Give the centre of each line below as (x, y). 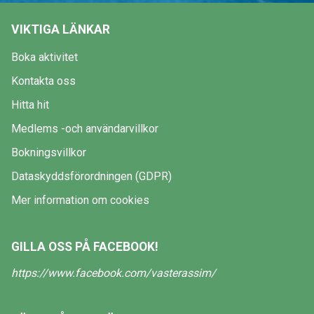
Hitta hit (30, 105)
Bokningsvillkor (49, 152)
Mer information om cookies (80, 200)
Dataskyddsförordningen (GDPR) (91, 176)
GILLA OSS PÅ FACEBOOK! (85, 247)
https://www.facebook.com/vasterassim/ (114, 273)
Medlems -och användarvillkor (85, 129)
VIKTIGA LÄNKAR (61, 29)
